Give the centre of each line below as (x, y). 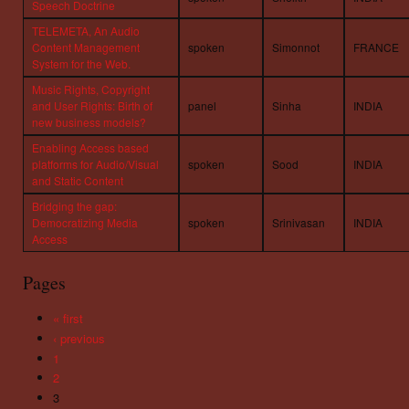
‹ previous (79, 339)
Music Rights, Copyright (91, 89)
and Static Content (78, 180)
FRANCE (376, 47)
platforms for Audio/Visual (95, 163)
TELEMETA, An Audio (86, 30)
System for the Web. (81, 63)
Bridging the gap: (74, 205)
